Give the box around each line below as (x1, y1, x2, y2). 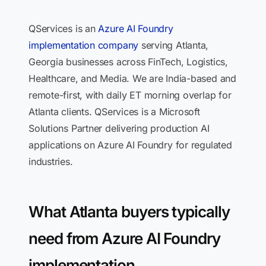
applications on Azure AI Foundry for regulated (28, 139, 232, 151)
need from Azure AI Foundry (28, 229, 220, 248)
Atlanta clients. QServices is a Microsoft (28, 106, 200, 118)
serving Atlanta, (138, 39, 209, 51)
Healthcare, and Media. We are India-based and (28, 72, 236, 84)
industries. (28, 156, 73, 167)
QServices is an (28, 23, 99, 34)
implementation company (28, 39, 139, 51)
